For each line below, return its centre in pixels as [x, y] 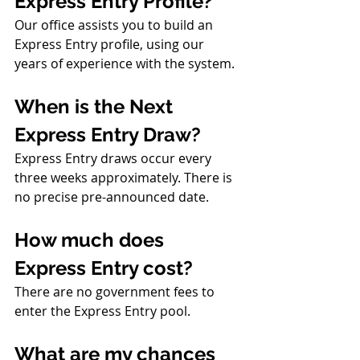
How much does [92, 240]
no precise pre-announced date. [112, 197]
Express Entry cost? [104, 268]
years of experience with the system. [125, 63]
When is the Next [96, 106]
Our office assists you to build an [115, 25]
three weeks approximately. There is [125, 178]
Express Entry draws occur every [115, 158]
